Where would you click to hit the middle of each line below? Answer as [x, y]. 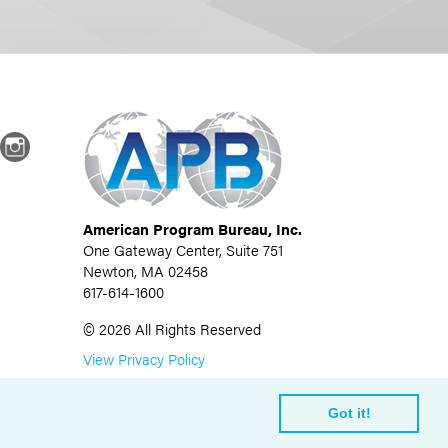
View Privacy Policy [143, 359]
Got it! [349, 413]
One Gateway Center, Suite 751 [182, 250]
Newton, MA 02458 [145, 271]
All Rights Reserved [197, 329]
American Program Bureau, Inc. [192, 229]
